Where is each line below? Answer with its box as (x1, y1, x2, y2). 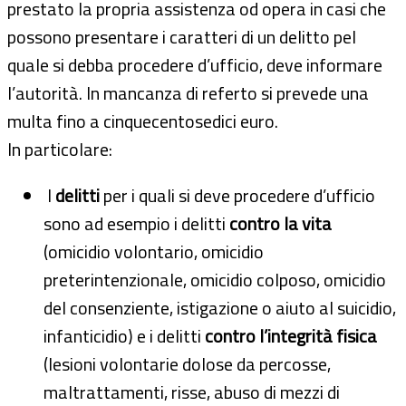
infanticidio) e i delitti (43, 321, 205, 350)
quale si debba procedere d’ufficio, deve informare (7, 50, 382, 79)
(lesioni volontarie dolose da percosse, (43, 349, 331, 378)
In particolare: (7, 134, 112, 163)
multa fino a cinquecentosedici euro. (7, 106, 278, 135)
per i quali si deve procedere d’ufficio (100, 180, 375, 209)
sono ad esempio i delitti (43, 208, 229, 237)
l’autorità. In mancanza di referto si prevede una (7, 78, 369, 107)
